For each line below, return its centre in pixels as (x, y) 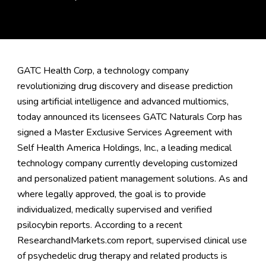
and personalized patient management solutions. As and (132, 179)
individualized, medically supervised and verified (114, 210)
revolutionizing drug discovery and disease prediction (125, 86)
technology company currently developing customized (127, 163)
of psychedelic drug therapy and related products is (122, 256)
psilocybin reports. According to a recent (99, 225)
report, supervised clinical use (185, 240)
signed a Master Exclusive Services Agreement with (124, 132)
